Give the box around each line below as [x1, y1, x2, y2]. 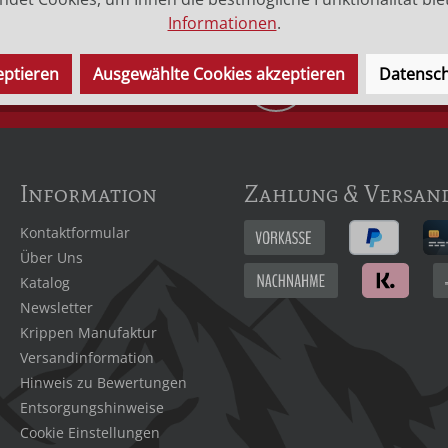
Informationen [167, 11, 277, 34]
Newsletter [20, 298, 93, 318]
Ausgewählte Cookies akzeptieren [92, 63, 345, 85]
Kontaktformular [20, 223, 130, 243]
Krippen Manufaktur [20, 323, 157, 343]
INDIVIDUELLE [324, 60, 415, 80]
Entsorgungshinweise [20, 398, 164, 418]
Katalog [20, 273, 70, 293]
